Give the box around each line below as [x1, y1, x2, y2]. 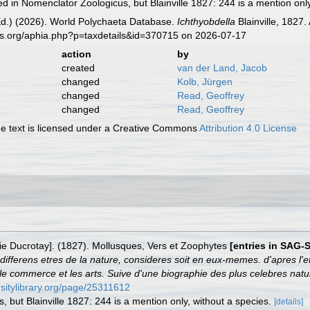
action [61, 48, 91, 60]
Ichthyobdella [177, 16, 236, 27]
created [61, 62, 95, 73]
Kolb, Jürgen [176, 76, 232, 87]
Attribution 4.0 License [199, 122, 298, 134]
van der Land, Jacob [176, 62, 267, 73]
